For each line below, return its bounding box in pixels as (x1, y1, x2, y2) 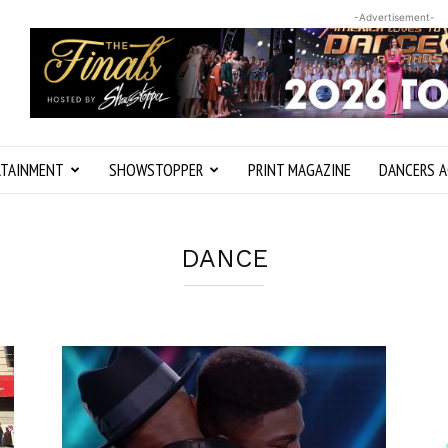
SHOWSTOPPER (109, 159, 203, 181)
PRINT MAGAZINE (248, 159, 351, 181)
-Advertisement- (353, 11, 435, 23)
